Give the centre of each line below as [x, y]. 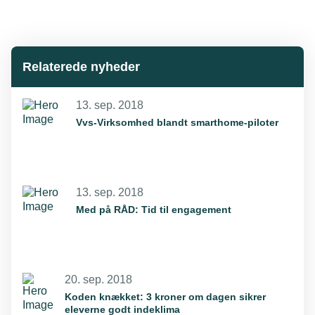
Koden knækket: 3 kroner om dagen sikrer [165, 297]
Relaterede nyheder [81, 67]
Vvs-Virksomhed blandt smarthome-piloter [177, 123]
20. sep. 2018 [98, 280]
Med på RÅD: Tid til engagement [154, 210]
